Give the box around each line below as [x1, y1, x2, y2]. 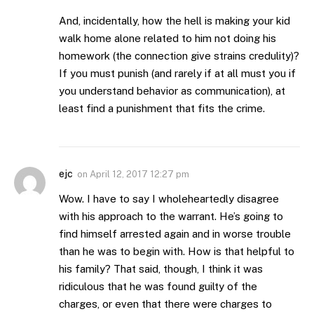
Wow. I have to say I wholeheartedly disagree [59, 193, 279, 205]
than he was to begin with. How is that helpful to [59, 245, 294, 258]
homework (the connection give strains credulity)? [59, 50, 299, 62]
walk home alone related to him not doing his [59, 32, 276, 45]
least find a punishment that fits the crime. [59, 102, 265, 115]
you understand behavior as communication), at [59, 85, 285, 97]
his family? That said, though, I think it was [59, 263, 263, 275]
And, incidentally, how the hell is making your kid [59, 15, 290, 27]
